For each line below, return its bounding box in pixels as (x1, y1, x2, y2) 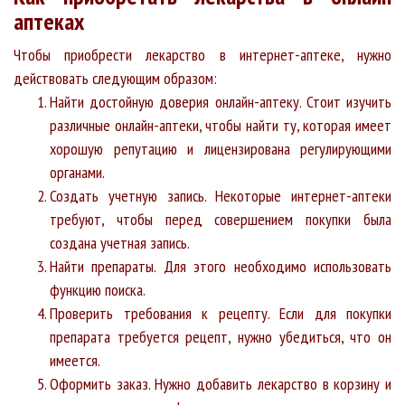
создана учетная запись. (50, 231, 190, 253)
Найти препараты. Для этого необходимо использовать (50, 255, 391, 277)
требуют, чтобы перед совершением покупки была (50, 208, 391, 230)
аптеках (14, 5, 84, 36)
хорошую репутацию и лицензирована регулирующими (50, 137, 391, 159)
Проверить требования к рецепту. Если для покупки (50, 302, 391, 324)
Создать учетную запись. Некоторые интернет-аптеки (50, 184, 391, 206)
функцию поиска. (50, 278, 146, 300)
